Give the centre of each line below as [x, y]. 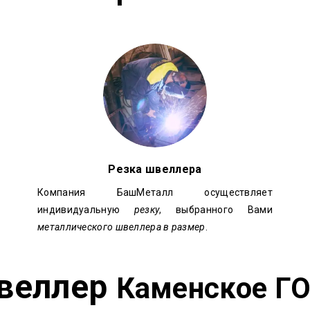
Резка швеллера [155, 169]
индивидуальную [86, 210]
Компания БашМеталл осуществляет [155, 192]
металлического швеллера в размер [121, 227]
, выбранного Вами [216, 210]
